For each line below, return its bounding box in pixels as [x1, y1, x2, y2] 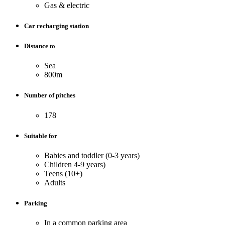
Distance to [24, 42, 55, 50]
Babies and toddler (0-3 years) [44, 151, 140, 160]
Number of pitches [24, 91, 75, 99]
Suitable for [24, 132, 57, 140]
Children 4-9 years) [44, 160, 105, 169]
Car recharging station [24, 22, 89, 30]
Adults [44, 178, 65, 187]
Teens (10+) [44, 169, 82, 178]
